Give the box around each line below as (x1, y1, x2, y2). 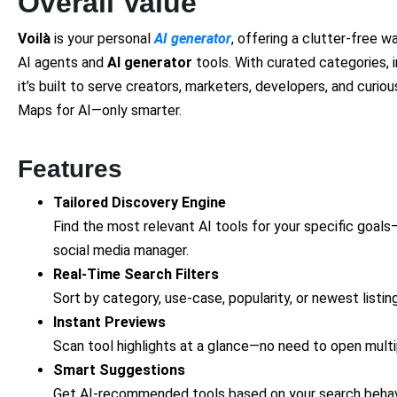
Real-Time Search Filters (53, 265, 219, 283)
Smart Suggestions (53, 361, 185, 378)
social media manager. (53, 241, 189, 259)
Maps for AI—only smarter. (18, 101, 182, 119)
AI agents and (18, 53, 107, 71)
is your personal (51, 29, 154, 47)
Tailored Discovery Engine (53, 193, 226, 211)
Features (18, 154, 122, 183)
